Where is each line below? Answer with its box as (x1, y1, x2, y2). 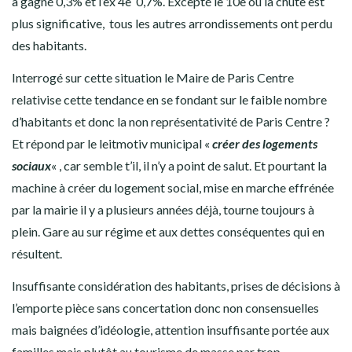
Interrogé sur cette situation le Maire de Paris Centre (12, 70, 296, 86)
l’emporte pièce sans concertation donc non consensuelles (12, 300, 319, 316)
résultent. (12, 246, 62, 262)
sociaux (12, 158, 51, 174)
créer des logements (212, 136, 317, 152)
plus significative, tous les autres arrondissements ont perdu (12, 16, 332, 31)
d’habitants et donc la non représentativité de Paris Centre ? (12, 114, 330, 130)
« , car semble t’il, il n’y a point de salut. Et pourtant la (51, 158, 327, 174)
